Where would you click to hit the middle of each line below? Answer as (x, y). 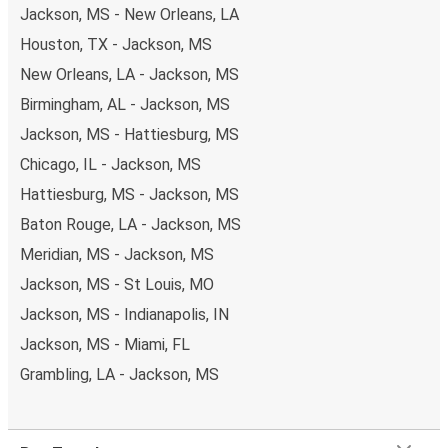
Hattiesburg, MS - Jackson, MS (129, 194)
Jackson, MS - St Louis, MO (117, 284)
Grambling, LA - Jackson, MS (119, 374)
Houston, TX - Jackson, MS (116, 44)
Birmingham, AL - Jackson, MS (125, 104)
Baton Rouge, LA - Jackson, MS (130, 224)
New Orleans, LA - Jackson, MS (129, 74)
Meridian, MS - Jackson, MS (117, 254)
